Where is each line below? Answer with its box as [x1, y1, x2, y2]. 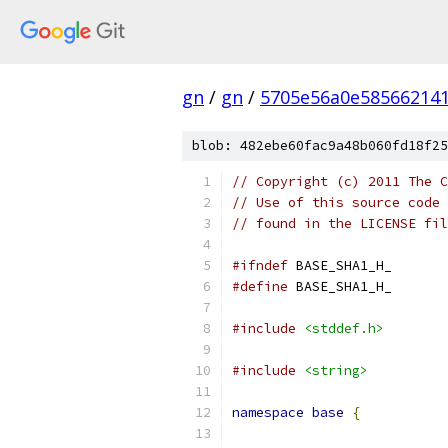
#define [232, 278, 288, 295]
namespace [232, 404, 304, 421]
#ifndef [232, 257, 288, 274]
